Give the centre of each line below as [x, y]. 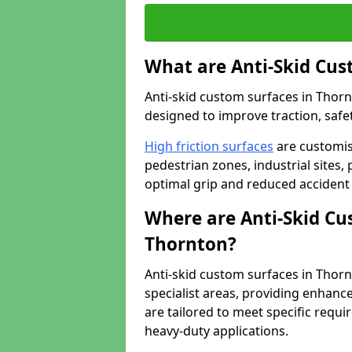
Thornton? [191, 244]
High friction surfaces [209, 146]
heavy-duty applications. [216, 331]
